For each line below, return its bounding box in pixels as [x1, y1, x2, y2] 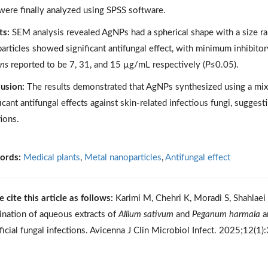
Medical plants [23, 153, 80, 162]
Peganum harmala [189, 209, 260, 219]
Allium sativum [118, 209, 176, 219]
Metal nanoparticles [84, 153, 162, 162]
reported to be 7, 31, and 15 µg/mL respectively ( [8, 60, 205, 69]
